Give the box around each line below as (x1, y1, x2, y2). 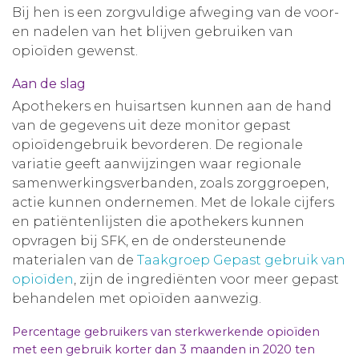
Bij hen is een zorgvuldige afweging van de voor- (12, 5, 339, 20)
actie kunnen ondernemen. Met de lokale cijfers (12, 195, 334, 210)
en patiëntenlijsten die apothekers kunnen (12, 214, 305, 229)
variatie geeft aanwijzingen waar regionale (12, 156, 301, 171)
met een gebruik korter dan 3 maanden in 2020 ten (12, 342, 315, 357)
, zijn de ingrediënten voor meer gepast (74, 272, 339, 287)
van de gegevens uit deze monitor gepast (12, 118, 291, 133)
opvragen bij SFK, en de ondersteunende (12, 233, 286, 248)
